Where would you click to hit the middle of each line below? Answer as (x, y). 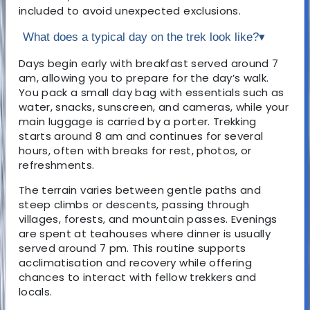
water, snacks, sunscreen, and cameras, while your (154, 107)
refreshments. (57, 165)
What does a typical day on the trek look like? (141, 37)
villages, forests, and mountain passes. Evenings (148, 219)
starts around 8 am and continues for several (141, 136)
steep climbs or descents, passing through (134, 204)
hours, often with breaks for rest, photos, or (135, 150)
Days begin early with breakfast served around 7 (149, 63)
